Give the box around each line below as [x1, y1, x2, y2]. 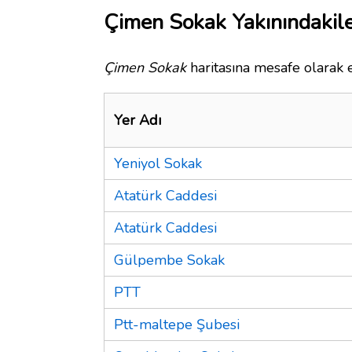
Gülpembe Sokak [114, 250, 225, 269]
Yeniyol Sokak [114, 153, 202, 173]
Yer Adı [114, 110, 161, 130]
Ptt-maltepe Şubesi [114, 314, 240, 334]
